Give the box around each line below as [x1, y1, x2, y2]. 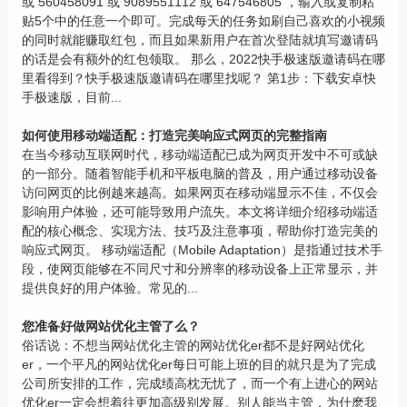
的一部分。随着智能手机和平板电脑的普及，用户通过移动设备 [21, 166, 378, 181]
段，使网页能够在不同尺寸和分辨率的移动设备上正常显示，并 [21, 262, 378, 276]
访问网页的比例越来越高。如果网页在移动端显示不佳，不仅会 [21, 185, 378, 200]
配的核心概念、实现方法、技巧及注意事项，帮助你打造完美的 [21, 223, 378, 238]
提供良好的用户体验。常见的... [21, 281, 198, 295]
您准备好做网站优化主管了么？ [21, 319, 200, 333]
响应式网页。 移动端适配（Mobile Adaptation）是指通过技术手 [21, 243, 382, 257]
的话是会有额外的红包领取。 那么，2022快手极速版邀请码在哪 [21, 52, 385, 66]
